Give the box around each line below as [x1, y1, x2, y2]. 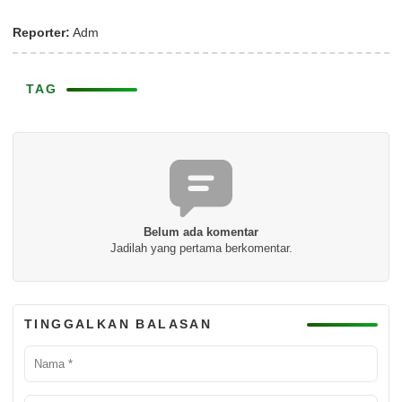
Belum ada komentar [144, 225, 258, 239]
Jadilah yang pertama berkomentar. [109, 241, 293, 255]
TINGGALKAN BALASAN [24, 317, 213, 331]
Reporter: [13, 25, 70, 39]
